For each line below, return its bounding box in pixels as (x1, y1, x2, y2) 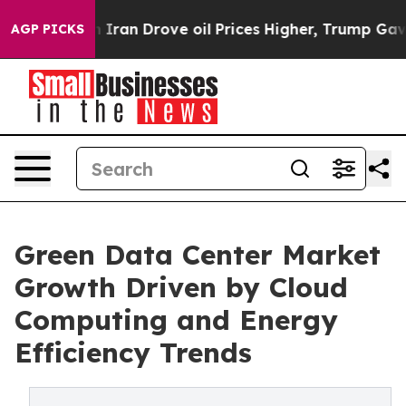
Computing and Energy (14, 303, 338, 337)
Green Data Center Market (14, 237, 381, 272)
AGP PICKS (11, 21, 84, 37)
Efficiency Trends (14, 335, 252, 370)
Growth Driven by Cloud (14, 270, 348, 304)
